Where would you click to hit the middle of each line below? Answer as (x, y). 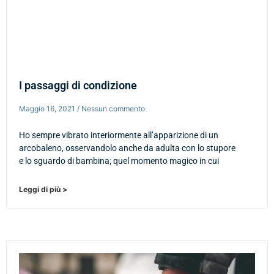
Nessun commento (112, 109)
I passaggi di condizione (78, 86)
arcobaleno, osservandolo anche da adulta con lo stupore (127, 148)
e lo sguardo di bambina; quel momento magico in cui (119, 161)
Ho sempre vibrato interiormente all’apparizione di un (119, 135)
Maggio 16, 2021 (48, 109)
